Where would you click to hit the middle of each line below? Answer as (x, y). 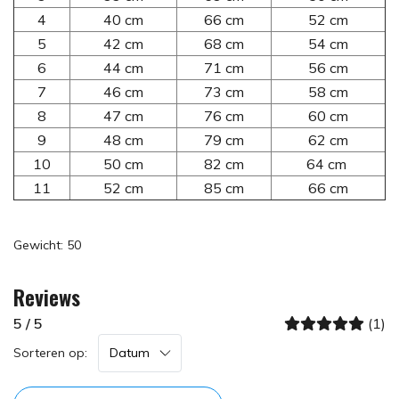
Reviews (47, 296)
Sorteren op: (50, 352)
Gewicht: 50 (47, 244)
